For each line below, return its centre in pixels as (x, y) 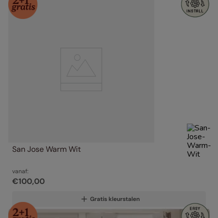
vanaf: (20, 172)
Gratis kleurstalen (115, 199)
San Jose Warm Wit (46, 149)
